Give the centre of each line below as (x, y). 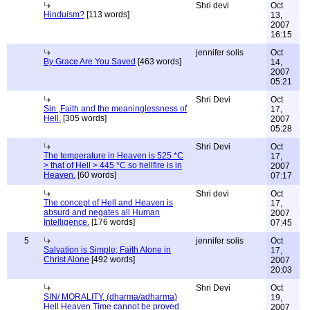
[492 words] (112, 259)
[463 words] (158, 62)
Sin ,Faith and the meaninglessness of (115, 109)
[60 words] (96, 175)
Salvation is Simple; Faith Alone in (107, 250)
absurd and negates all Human (102, 212)
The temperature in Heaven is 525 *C (113, 156)
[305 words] (84, 118)
